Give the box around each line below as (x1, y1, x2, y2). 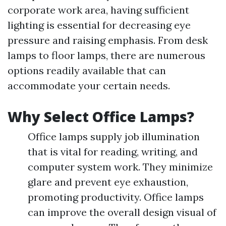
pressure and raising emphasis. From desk (8, 34, 208, 47)
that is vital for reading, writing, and (28, 145, 198, 158)
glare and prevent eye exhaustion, (28, 176, 188, 189)
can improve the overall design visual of (28, 206, 216, 219)
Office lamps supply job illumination (28, 130, 200, 143)
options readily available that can (8, 64, 166, 77)
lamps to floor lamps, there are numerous (8, 49, 205, 62)
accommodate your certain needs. (8, 79, 170, 92)
